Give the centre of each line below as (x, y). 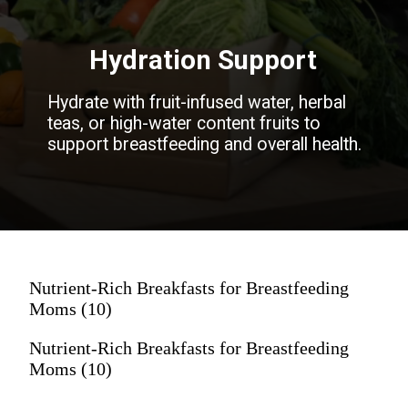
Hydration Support (204, 60)
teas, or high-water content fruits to (184, 123)
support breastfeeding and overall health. (205, 144)
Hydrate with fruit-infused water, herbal (197, 102)
